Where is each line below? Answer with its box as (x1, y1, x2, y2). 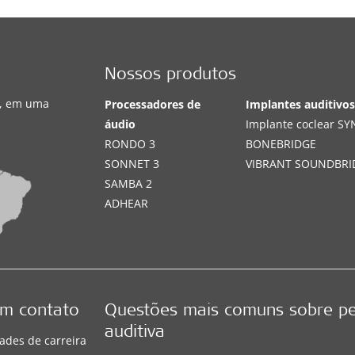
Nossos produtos (105, 67, 237, 84)
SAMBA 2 (105, 175, 153, 191)
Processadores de (105, 96, 201, 112)
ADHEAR (105, 195, 149, 211)
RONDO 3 (105, 136, 156, 151)
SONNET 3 (105, 155, 160, 171)
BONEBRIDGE (246, 136, 317, 151)
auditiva (105, 324, 166, 342)
